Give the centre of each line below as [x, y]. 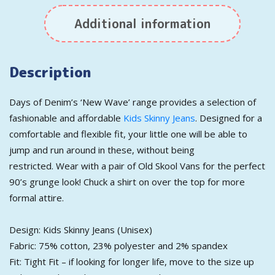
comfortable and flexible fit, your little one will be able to [128, 134]
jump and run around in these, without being [102, 149]
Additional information [142, 23]
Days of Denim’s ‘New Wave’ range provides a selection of [133, 102]
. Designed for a [229, 118]
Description [50, 72]
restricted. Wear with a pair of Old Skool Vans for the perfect [137, 165]
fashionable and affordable [66, 118]
